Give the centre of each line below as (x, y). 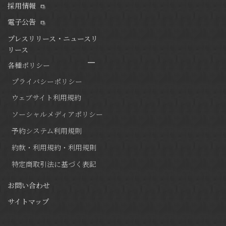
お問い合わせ (29, 185)
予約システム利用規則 (47, 131)
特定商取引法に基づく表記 (54, 164)
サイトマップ (28, 202)
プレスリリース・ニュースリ (53, 38)
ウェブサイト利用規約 (46, 98)
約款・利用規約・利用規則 (54, 147)
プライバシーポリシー (47, 81)
